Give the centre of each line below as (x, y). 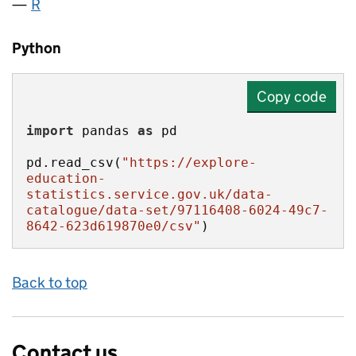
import (50, 131)
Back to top (50, 282)
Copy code (292, 97)
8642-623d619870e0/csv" (114, 226)
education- (66, 178)
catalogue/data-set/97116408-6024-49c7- (177, 210)
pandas (106, 131)
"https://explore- (189, 163)
